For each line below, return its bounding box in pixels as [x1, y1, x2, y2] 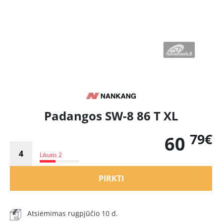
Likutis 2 [40, 151, 62, 159]
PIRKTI [98, 173, 124, 184]
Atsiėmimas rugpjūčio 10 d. [27, 209, 118, 218]
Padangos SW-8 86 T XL [44, 108, 178, 124]
